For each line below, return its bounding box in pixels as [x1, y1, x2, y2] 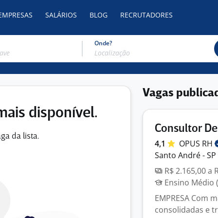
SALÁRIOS [45, 10, 77, 19]
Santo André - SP [155, 150, 216, 161]
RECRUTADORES [120, 10, 173, 19]
